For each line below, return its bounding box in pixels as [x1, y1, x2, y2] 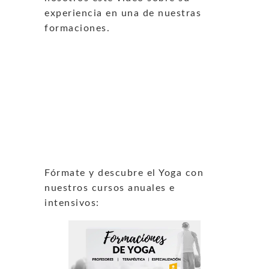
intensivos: [44, 198, 100, 208]
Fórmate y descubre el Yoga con [44, 168, 204, 178]
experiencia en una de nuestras [44, 8, 201, 18]
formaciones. [44, 23, 110, 33]
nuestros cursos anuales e [44, 183, 175, 193]
